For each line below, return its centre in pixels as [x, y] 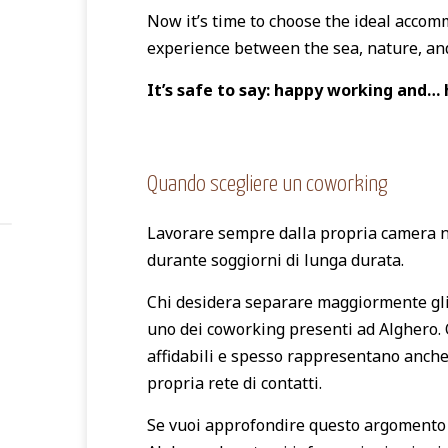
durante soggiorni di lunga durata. [275, 259]
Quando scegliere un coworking [267, 184]
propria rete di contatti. [234, 382]
